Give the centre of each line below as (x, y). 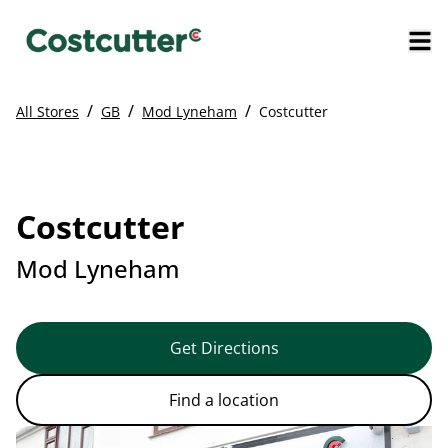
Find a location (224, 399)
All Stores (47, 111)
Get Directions (224, 347)
